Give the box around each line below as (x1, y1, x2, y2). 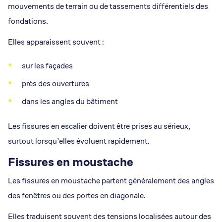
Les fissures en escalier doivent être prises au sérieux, (8, 121, 190, 131)
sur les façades (22, 60, 73, 71)
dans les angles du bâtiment (22, 96, 118, 107)
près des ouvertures (22, 78, 89, 89)
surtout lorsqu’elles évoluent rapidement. (8, 136, 150, 146)
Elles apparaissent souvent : (8, 37, 104, 47)
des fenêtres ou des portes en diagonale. (8, 190, 146, 201)
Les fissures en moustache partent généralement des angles (8, 175, 214, 186)
